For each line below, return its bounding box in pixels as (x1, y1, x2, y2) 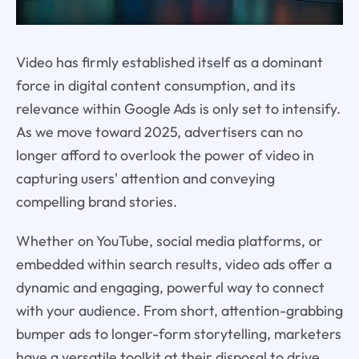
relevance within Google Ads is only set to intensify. (15, 99, 341, 118)
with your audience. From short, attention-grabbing (15, 301, 343, 320)
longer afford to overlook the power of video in (15, 145, 314, 164)
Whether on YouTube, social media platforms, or (15, 231, 323, 250)
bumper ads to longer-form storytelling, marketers (15, 324, 341, 343)
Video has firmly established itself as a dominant (15, 52, 323, 71)
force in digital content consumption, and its (15, 75, 296, 95)
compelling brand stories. (15, 192, 177, 211)
